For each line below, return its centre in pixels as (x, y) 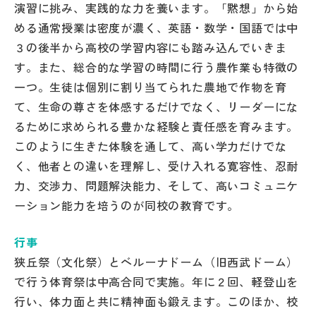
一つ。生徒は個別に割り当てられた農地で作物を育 (151, 87)
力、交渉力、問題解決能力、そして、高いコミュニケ (157, 186)
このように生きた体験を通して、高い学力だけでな (151, 146)
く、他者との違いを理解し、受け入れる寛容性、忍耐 (157, 166)
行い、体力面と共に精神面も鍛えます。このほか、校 (157, 301)
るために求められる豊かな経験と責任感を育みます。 (157, 126)
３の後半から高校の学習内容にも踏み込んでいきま (151, 47)
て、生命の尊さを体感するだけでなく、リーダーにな (157, 107)
